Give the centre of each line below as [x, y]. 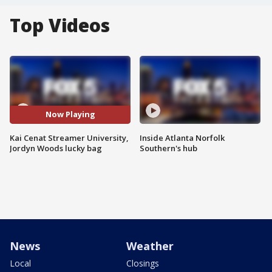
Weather [150, 246]
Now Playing [70, 114]
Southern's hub [168, 148]
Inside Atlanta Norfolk [182, 138]
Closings [143, 263]
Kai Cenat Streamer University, [69, 138]
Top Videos [60, 25]
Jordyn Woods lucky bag [56, 148]
